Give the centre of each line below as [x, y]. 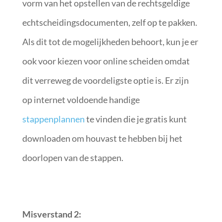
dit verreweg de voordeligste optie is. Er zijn [105, 80]
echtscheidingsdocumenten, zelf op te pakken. [110, 22]
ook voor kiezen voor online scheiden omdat [106, 61]
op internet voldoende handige [81, 99]
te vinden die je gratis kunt [136, 119]
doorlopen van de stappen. [73, 157]
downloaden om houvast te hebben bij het [102, 138]
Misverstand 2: [52, 214]
